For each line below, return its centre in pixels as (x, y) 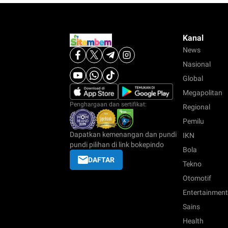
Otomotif (197, 178)
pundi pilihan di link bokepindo (117, 145)
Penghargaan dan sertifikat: (108, 105)
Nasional (197, 64)
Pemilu (193, 121)
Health (193, 221)
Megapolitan (203, 93)
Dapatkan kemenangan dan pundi (123, 135)
